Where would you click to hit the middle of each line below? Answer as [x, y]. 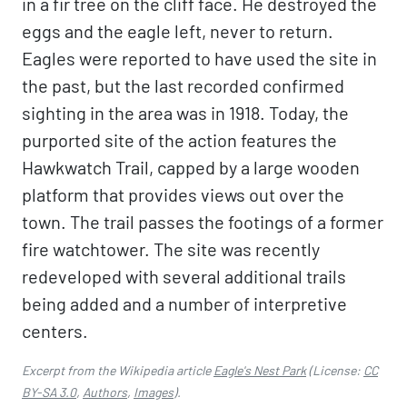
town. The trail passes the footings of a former [203, 222]
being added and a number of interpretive [184, 303]
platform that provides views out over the [183, 194]
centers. [55, 331]
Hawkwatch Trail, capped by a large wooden [191, 167]
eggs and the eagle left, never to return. [178, 31]
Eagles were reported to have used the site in [199, 58]
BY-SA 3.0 [49, 392]
